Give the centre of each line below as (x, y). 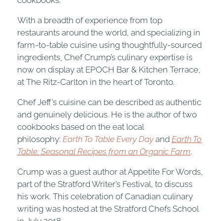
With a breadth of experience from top (90, 20)
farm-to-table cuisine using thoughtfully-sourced (110, 45)
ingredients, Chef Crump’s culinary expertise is (105, 57)
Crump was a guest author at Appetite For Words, (110, 171)
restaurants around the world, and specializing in (109, 32)
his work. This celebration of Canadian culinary (105, 196)
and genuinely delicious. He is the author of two (107, 114)
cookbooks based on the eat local (80, 127)
